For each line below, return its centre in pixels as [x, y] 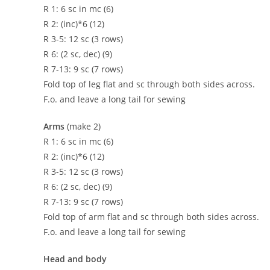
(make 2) [83, 126]
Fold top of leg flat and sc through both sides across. [149, 84]
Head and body [75, 259]
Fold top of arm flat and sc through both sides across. [151, 216]
